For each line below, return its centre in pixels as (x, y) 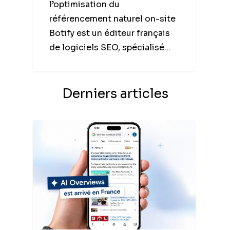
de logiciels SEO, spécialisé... (110, 48)
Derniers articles (115, 93)
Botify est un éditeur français (109, 33)
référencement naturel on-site (112, 19)
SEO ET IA (64, 137)
